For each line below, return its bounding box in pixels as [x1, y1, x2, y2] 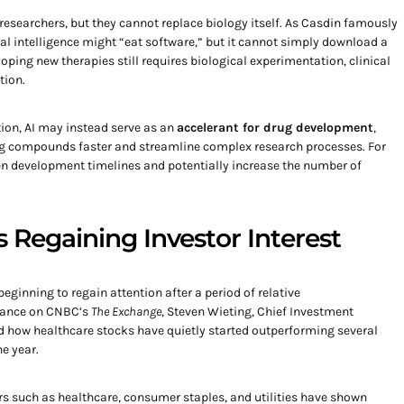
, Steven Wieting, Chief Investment [161, 304, 353, 319]
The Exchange [91, 304, 161, 319]
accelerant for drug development [177, 120, 373, 135]
